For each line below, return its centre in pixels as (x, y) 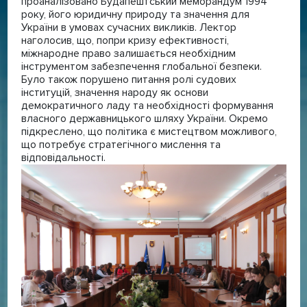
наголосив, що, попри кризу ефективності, (125, 40)
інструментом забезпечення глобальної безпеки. (141, 66)
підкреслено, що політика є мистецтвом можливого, (149, 131)
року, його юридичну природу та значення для (135, 14)
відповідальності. (64, 157)
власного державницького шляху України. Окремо (144, 118)
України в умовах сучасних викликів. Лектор (128, 27)
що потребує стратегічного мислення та (121, 144)
